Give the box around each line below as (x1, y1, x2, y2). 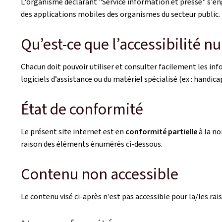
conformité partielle (125, 126, 197, 137)
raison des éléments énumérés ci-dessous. (21, 139, 163, 149)
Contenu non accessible (21, 164, 178, 184)
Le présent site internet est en (21, 126, 125, 137)
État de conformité (21, 99, 143, 119)
